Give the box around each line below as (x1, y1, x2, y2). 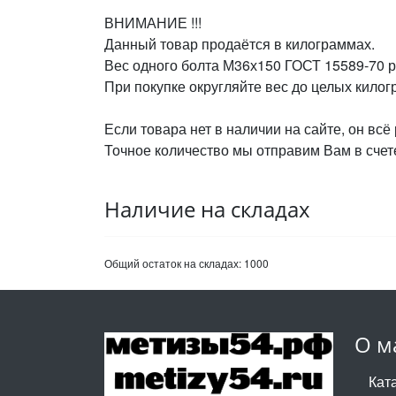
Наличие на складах (104, 194, 310, 224)
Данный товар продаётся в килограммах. (104, 34, 375, 54)
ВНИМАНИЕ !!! (104, 12, 202, 33)
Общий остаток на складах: (104, 255, 244, 270)
